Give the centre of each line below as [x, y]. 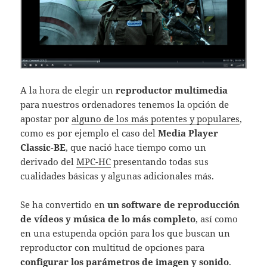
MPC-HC [94, 162]
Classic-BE [43, 148]
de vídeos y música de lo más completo [108, 219]
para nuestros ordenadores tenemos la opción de [125, 105]
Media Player [188, 133]
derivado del [49, 162]
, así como [217, 219]
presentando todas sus [160, 162]
